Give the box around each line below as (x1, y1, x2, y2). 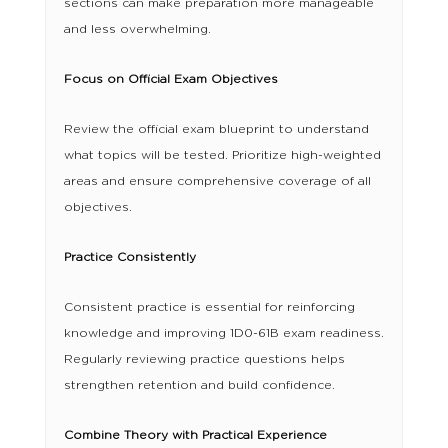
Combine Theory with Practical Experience (63, 429, 327, 441)
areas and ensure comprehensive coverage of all (63, 175, 371, 187)
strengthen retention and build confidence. (63, 379, 335, 391)
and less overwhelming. (63, 23, 211, 35)
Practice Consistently (63, 251, 196, 263)
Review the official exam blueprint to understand (63, 123, 369, 135)
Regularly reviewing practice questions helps (63, 353, 345, 365)
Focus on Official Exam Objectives (63, 73, 278, 85)
